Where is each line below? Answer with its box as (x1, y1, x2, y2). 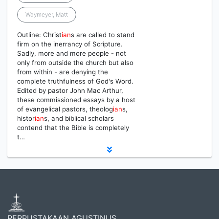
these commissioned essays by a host (17, 96, 135, 104)
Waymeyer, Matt (25, 11, 68, 18)
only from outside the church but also (17, 59, 133, 66)
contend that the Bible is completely (17, 124, 129, 131)
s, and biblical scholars (44, 114, 114, 122)
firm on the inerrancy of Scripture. (17, 40, 123, 48)
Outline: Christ (17, 31, 62, 39)
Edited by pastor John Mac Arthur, (17, 87, 123, 94)
